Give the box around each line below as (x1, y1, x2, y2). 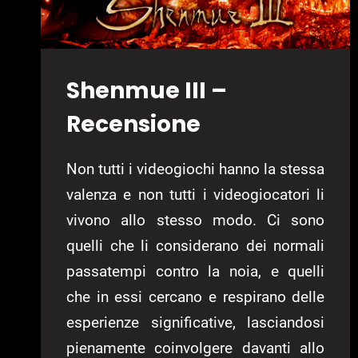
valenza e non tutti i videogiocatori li (66, 185, 325, 204)
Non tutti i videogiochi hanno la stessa (66, 159, 325, 178)
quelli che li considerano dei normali (66, 236, 325, 255)
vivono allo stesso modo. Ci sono (66, 210, 325, 229)
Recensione (66, 108, 201, 140)
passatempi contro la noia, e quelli (66, 261, 325, 280)
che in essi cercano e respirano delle (66, 287, 325, 306)
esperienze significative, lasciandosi (66, 312, 325, 332)
